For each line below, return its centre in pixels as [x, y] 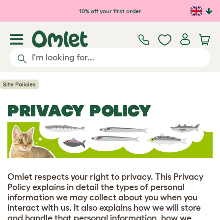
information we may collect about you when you [102, 197]
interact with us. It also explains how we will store [104, 207]
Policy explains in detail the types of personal [96, 187]
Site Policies [19, 84]
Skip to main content [56, 9]
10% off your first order [110, 11]
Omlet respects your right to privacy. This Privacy [105, 177]
